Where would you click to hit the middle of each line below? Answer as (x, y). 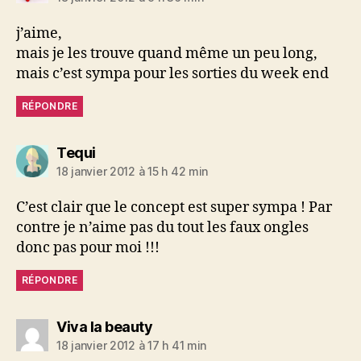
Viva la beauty (104, 326)
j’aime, (39, 33)
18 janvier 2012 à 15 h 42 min (133, 171)
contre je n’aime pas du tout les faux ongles (162, 227)
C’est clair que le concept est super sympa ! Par (174, 207)
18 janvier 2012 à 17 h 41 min (132, 345)
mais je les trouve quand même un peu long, (167, 53)
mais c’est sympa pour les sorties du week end (172, 73)
